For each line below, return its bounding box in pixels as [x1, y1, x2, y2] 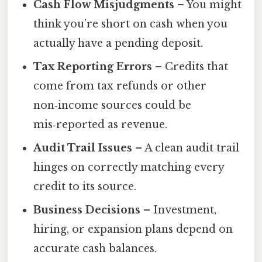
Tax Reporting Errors [33, 60, 153, 74]
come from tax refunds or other [33, 80, 207, 93]
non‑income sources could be [33, 99, 192, 112]
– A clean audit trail [132, 142, 240, 155]
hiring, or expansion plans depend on [33, 223, 233, 236]
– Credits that [152, 60, 229, 74]
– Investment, [140, 204, 217, 217]
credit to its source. [33, 180, 137, 194]
